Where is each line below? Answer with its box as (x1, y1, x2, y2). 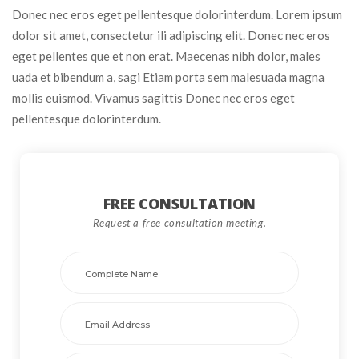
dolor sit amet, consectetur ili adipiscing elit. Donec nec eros (12, 27, 330, 42)
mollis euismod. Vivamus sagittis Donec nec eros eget (12, 90, 295, 105)
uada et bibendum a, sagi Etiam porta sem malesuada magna (12, 69, 325, 84)
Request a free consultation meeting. (92, 216, 267, 229)
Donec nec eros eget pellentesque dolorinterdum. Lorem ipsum (12, 6, 342, 22)
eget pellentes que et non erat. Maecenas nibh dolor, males (12, 48, 321, 63)
